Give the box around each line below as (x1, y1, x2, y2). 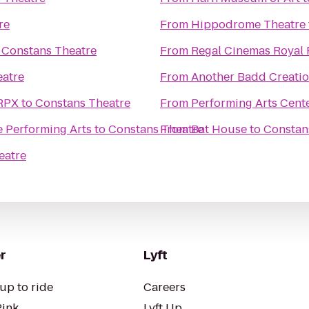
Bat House (191, 121, 247, 137)
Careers (143, 279, 186, 295)
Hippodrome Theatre (191, 17, 306, 32)
